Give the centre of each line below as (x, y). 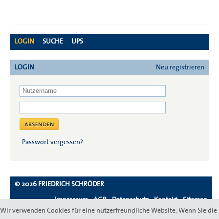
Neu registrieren (180, 67)
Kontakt (165, 200)
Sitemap (195, 200)
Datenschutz (130, 200)
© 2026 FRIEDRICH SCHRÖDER (59, 184)
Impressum (71, 200)
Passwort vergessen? (53, 142)
